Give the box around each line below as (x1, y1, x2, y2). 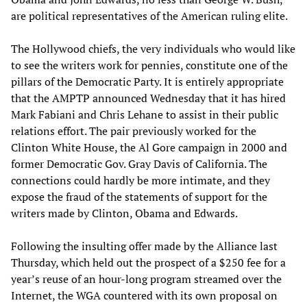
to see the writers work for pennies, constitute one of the (11, 57, 288, 73)
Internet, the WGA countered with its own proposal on (11, 287, 278, 303)
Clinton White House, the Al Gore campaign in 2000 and (11, 139, 287, 155)
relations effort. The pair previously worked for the (11, 123, 256, 138)
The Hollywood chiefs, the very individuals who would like (11, 40, 295, 56)
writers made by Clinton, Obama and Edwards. (11, 205, 238, 221)
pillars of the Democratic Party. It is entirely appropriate (11, 73, 284, 89)
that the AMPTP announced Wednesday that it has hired (11, 90, 286, 106)
